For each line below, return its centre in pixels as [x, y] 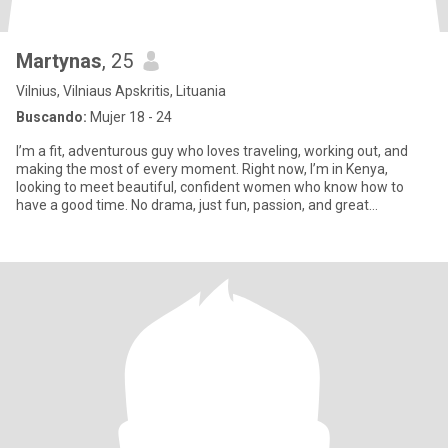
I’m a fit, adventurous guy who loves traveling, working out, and [212, 151]
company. [46, 223]
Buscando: [51, 117]
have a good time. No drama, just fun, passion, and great [192, 205]
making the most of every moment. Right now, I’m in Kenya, [202, 169]
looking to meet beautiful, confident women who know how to [210, 187]
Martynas [59, 61]
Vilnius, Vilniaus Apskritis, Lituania [121, 91]
